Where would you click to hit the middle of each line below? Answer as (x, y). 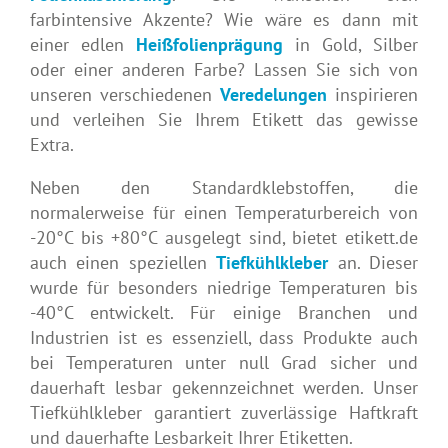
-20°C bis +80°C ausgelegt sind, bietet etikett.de (224, 237)
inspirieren (376, 94)
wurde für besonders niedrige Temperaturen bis (224, 287)
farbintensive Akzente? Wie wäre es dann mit (224, 19)
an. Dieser (373, 262)
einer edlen (83, 44)
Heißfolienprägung (209, 44)
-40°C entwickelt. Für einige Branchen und (224, 312)
